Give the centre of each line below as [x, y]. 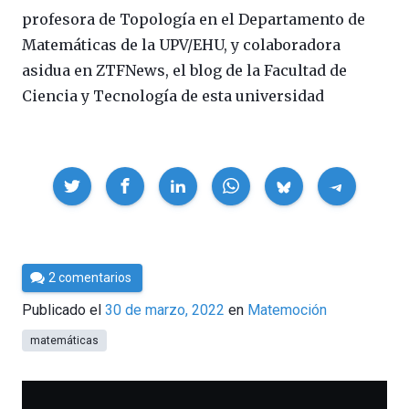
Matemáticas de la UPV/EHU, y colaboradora [181, 44]
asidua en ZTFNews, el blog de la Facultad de [184, 70]
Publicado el [63, 310]
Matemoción [287, 310]
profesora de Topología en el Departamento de [194, 19]
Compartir [52, 176]
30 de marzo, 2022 [165, 310]
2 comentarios [90, 277]
